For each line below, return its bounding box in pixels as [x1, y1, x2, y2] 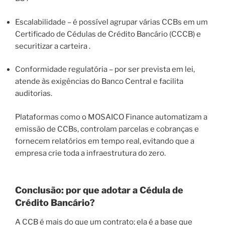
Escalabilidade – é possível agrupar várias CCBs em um [15, 17, 208, 27]
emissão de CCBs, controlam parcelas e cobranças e [15, 124, 199, 134]
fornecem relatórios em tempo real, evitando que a [15, 136, 194, 146]
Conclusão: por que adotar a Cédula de [15, 185, 183, 196]
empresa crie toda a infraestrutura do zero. [15, 148, 166, 158]
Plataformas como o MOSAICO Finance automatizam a [15, 112, 207, 122]
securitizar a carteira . [15, 41, 90, 51]
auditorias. [15, 89, 52, 98]
